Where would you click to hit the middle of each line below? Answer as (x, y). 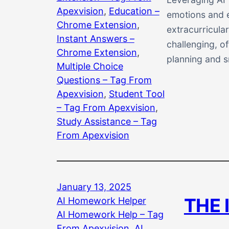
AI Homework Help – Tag (110, 214)
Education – (134, 11)
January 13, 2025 (94, 187)
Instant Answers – (95, 38)
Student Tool (136, 94)
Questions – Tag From (104, 80)
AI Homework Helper (101, 200)
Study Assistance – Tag (107, 121)
